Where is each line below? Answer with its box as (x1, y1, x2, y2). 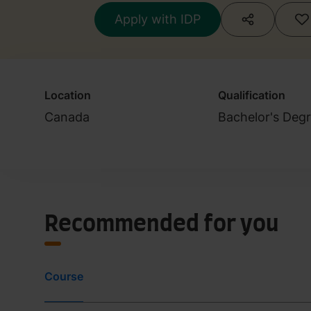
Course (44, 269, 83, 283)
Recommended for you (44, 212, 279, 235)
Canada (44, 109, 90, 124)
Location (44, 87, 91, 102)
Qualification (217, 87, 285, 102)
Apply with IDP (115, 11, 201, 26)
